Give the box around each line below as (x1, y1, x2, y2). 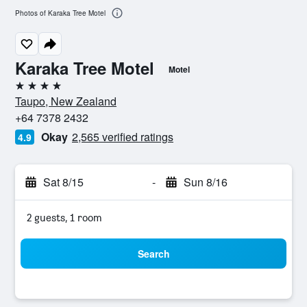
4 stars (14, 84, 47, 97)
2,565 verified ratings (72, 129, 173, 145)
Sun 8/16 (183, 174, 228, 190)
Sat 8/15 (43, 174, 84, 190)
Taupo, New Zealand (15, 93, 116, 109)
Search (137, 247, 170, 260)
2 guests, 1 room (27, 211, 102, 224)
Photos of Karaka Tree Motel (15, 8, 106, 19)
